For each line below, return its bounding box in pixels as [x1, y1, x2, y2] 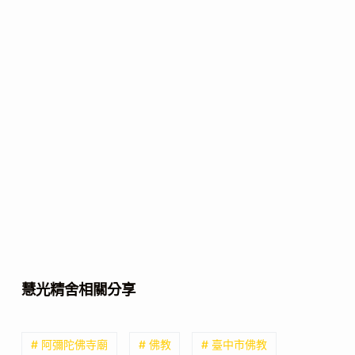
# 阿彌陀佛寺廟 [30, 337, 108, 351]
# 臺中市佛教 [201, 337, 268, 351]
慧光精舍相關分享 [21, 280, 136, 298]
